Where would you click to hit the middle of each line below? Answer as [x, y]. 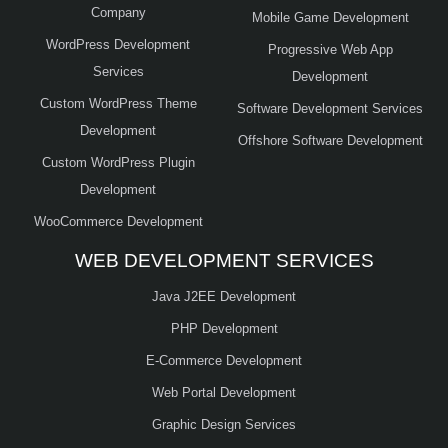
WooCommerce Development [118, 221]
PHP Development [224, 328]
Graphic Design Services [224, 424]
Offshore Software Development [330, 140]
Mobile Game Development [330, 17]
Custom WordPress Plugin [118, 162]
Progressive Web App [330, 49]
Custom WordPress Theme [118, 103]
